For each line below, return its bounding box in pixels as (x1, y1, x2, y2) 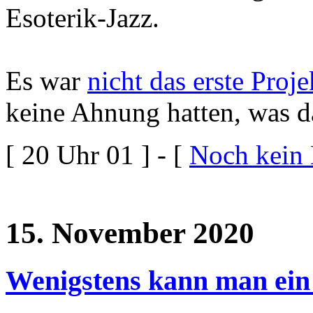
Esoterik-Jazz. (6, 3, 159, 34)
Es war (6, 66, 87, 96)
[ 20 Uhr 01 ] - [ (6, 140, 189, 170)
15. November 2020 (6, 217, 254, 250)
